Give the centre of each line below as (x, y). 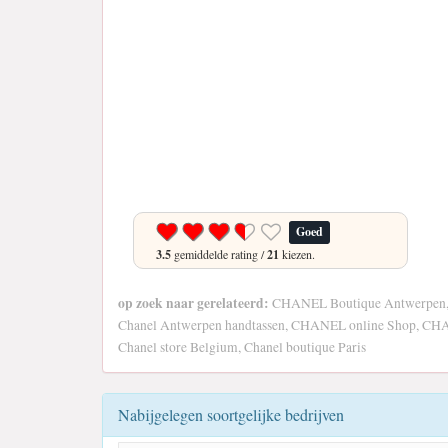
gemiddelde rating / (219, 254)
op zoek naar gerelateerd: (193, 303)
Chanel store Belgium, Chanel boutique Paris (242, 347)
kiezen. (297, 254)
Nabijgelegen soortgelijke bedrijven (231, 414)
